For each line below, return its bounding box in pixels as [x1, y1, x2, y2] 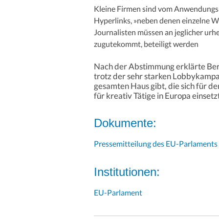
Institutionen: [94, 165, 160, 179]
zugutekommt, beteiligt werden [94, 39, 198, 49]
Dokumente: [94, 116, 156, 130]
